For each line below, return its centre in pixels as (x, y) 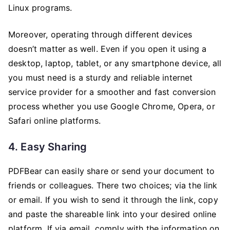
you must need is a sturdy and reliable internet (101, 77)
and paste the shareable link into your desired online (112, 214)
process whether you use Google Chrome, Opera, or (112, 106)
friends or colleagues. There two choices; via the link (113, 185)
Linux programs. (40, 7)
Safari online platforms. (54, 120)
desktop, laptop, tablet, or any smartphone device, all (115, 63)
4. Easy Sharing (48, 146)
